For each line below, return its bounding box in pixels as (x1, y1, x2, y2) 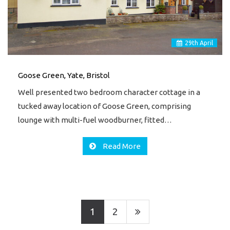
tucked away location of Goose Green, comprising (18, 101, 191, 110)
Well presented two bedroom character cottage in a (18, 87, 200, 97)
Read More (101, 142, 141, 150)
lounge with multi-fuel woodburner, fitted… (18, 115, 172, 124)
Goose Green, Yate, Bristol (18, 70, 110, 80)
